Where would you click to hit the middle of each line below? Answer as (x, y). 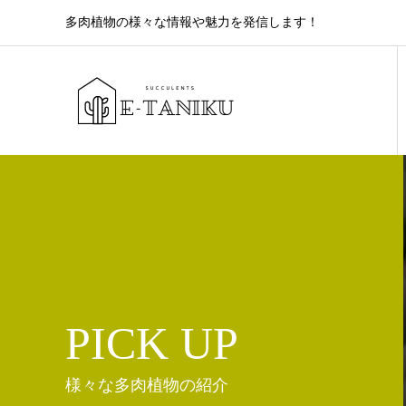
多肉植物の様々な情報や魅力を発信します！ (192, 22)
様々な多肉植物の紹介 (147, 385)
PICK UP (152, 343)
